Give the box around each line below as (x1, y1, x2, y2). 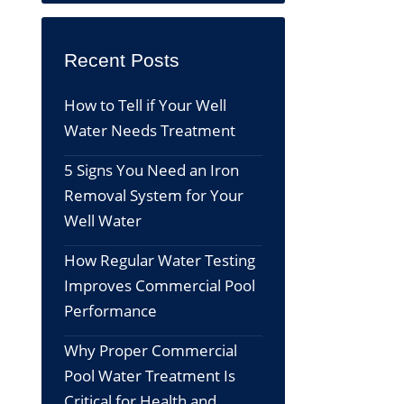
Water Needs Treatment (64, 120, 235, 142)
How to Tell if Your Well (64, 95, 226, 116)
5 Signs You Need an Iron (64, 160, 239, 181)
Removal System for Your (64, 185, 243, 207)
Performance (64, 300, 157, 322)
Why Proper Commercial (64, 340, 237, 362)
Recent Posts (64, 50, 179, 72)
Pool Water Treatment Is (64, 365, 235, 387)
